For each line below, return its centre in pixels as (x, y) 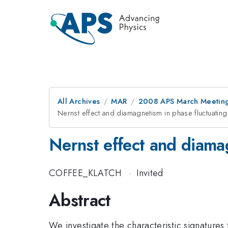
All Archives (79, 101)
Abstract (80, 200)
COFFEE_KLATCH (85, 173)
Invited (150, 173)
